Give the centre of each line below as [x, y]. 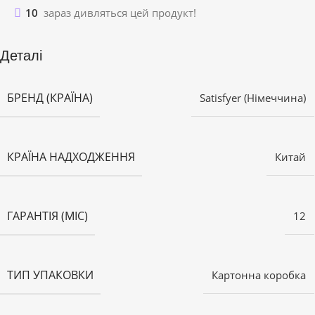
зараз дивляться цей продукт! [120, 12]
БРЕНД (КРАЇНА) [50, 97]
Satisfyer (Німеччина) [253, 97]
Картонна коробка [259, 275]
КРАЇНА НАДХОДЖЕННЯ [71, 156]
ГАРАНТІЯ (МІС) [47, 216]
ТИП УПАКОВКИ [50, 275]
